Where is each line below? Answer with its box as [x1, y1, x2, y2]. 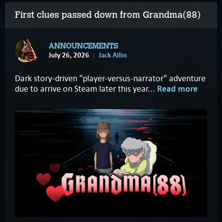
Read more [157, 83, 198, 95]
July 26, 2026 [49, 50, 89, 60]
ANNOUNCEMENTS [49, 41, 118, 51]
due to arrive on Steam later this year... [15, 83, 157, 95]
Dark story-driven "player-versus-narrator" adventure [15, 73, 206, 84]
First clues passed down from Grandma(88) [15, 9, 203, 20]
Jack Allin [99, 50, 127, 60]
